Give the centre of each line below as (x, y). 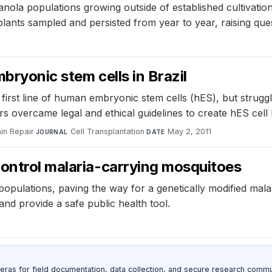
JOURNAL (52, 131)
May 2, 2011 (190, 131)
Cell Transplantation (108, 131)
